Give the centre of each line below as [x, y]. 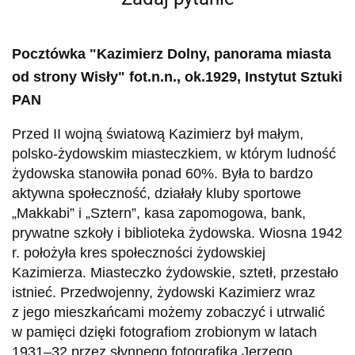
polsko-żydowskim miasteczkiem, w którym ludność [174, 153]
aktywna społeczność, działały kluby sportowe [157, 193]
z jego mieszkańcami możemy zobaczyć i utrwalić [168, 312]
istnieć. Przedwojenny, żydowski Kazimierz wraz [164, 292]
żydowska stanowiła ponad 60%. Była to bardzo [162, 173]
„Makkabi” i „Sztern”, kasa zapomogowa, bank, [159, 213]
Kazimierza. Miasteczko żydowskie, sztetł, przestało [175, 272]
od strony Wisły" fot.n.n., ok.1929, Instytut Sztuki [177, 76]
